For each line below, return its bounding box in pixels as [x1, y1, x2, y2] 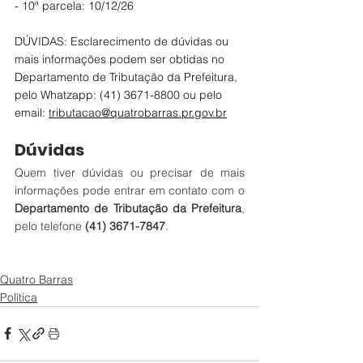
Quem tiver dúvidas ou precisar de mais [15, 164, 245, 180]
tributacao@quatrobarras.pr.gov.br [49, 105, 227, 120]
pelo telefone [15, 218, 85, 233]
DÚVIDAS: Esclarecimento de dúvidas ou [15, 33, 232, 49]
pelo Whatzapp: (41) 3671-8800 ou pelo [15, 87, 225, 102]
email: [15, 105, 49, 120]
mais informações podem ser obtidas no [15, 51, 228, 66]
